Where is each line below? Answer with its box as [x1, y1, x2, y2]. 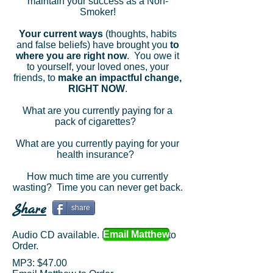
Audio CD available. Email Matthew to [12, 230, 176, 240]
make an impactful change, [58, 73, 182, 83]
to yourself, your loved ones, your [26, 62, 169, 72]
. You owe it [127, 51, 179, 61]
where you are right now [16, 51, 127, 61]
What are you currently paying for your [16, 138, 179, 149]
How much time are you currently [27, 171, 168, 182]
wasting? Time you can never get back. [12, 182, 183, 193]
